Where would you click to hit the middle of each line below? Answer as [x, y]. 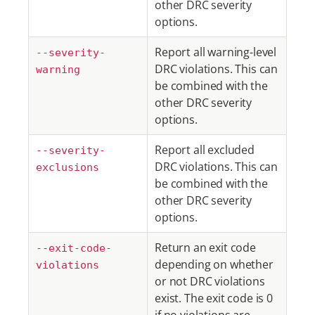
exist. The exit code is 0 [214, 298]
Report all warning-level [216, 52]
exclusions [67, 167]
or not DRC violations [210, 281]
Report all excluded [205, 150]
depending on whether [214, 264]
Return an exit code [205, 247]
